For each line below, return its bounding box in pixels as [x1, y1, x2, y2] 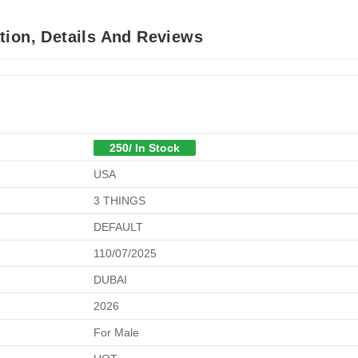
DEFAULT [93, 220, 143, 233]
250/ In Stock [109, 141, 180, 154]
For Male [93, 325, 139, 339]
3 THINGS [93, 193, 145, 207]
